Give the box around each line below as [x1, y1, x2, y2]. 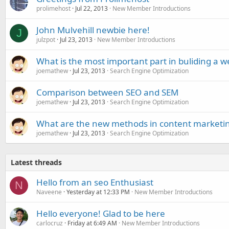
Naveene [36, 188, 62, 196]
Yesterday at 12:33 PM [66, 188, 130, 196]
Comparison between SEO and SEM [36, 86, 178, 98]
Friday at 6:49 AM [67, 219, 117, 227]
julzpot [36, 35, 55, 44]
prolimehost [36, 4, 71, 13]
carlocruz [36, 219, 63, 227]
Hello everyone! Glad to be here [36, 208, 165, 219]
